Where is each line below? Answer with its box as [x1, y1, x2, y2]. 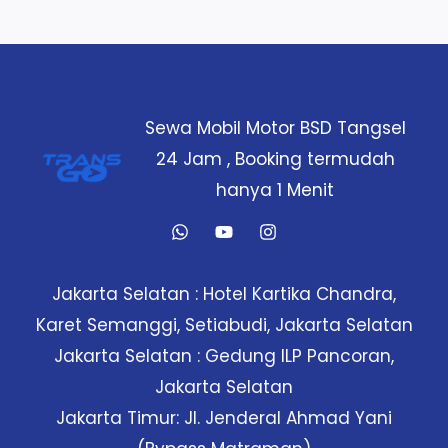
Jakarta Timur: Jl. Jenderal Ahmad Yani [56, 405, 392, 430]
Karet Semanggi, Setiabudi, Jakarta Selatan [35, 312, 413, 337]
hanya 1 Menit [216, 177, 334, 202]
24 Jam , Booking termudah [155, 146, 395, 171]
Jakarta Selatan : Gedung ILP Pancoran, [54, 343, 394, 368]
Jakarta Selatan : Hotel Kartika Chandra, [52, 281, 396, 306]
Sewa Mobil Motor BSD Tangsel [144, 115, 406, 140]
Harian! [25, 125, 87, 150]
